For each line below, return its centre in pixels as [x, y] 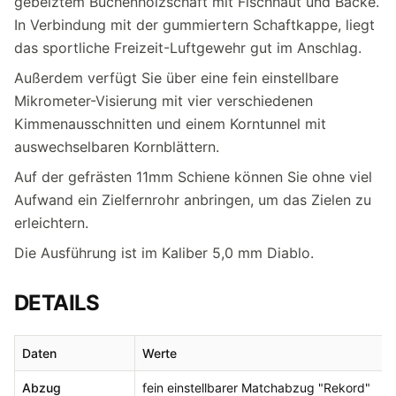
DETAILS [57, 302]
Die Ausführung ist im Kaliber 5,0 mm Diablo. [164, 252]
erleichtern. [53, 222]
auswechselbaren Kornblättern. [117, 146]
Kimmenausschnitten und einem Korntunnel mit [170, 123]
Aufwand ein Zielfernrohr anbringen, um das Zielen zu [193, 199]
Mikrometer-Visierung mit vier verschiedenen [164, 100]
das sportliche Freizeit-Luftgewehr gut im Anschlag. [188, 47]
